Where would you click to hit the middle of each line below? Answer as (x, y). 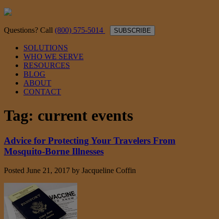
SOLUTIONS (46, 48)
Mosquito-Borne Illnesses (54, 151)
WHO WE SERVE (54, 56)
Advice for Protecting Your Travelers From (90, 140)
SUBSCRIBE (132, 31)
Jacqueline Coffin (109, 170)
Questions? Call (29, 30)
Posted (15, 170)
